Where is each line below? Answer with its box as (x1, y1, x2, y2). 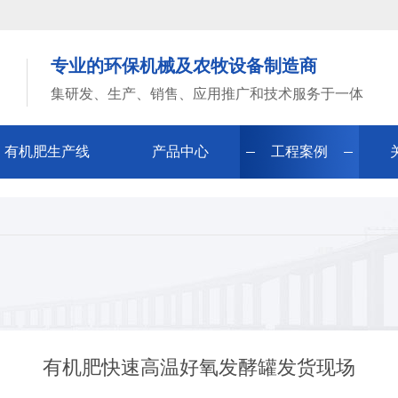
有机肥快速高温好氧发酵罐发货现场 (43, 356, 355, 378)
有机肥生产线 (4, 144, 90, 159)
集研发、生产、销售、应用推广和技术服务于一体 (51, 86, 363, 101)
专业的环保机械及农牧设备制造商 (51, 56, 317, 76)
